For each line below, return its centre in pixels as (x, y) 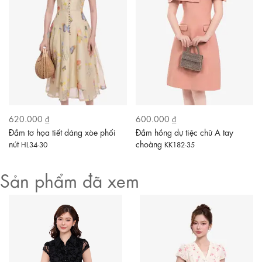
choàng (150, 143)
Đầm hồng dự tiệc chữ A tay (184, 131)
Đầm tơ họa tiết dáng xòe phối (62, 131)
